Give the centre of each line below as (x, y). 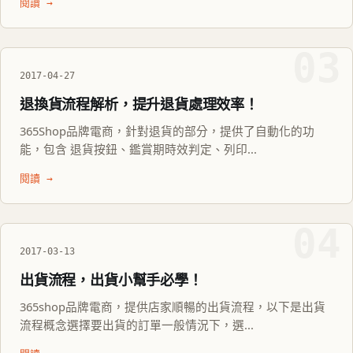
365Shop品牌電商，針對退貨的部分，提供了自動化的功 (167, 131)
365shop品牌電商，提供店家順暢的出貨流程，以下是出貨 (173, 307)
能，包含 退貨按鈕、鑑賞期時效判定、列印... (138, 149)
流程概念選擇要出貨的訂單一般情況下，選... (137, 325)
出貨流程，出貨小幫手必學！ (111, 280)
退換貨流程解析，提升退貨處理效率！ (139, 104)
